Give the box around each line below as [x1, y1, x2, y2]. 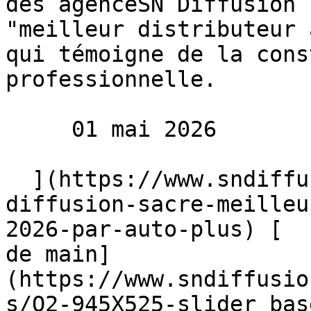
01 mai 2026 [6, 117, 72, 142]
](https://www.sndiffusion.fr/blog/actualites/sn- [6, 167, 32, 192]
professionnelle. [6, 67, 217, 92]
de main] [6, 242, 111, 267]
